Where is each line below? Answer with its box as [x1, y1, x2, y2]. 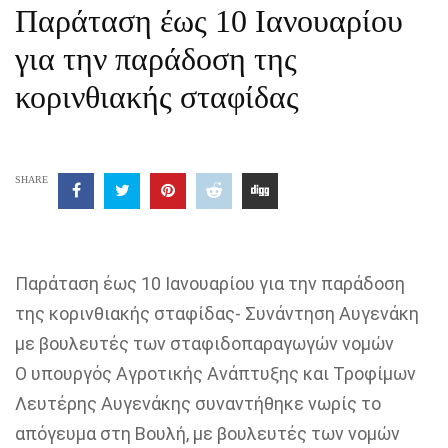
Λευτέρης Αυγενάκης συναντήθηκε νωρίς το [15, 393, 381, 414]
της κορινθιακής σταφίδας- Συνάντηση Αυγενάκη [15, 303, 419, 324]
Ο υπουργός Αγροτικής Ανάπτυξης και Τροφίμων [15, 363, 416, 384]
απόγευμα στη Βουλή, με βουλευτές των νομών [15, 423, 400, 444]
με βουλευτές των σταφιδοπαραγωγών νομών [15, 333, 394, 354]
